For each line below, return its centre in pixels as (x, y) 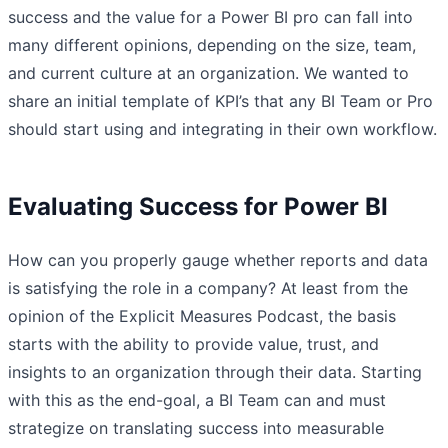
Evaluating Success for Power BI (198, 206)
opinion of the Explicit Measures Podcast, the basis (202, 315)
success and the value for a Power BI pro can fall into (210, 16)
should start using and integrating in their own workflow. (222, 128)
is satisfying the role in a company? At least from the (208, 287)
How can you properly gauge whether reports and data (218, 259)
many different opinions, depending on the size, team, (212, 44)
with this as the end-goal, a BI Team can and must (197, 399)
